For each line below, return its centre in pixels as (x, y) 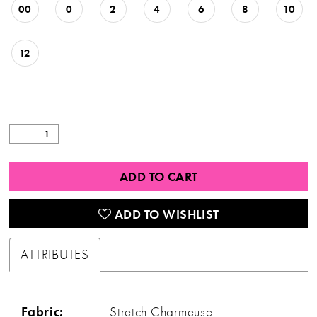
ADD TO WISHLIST (167, 214)
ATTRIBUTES (55, 255)
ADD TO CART (158, 177)
